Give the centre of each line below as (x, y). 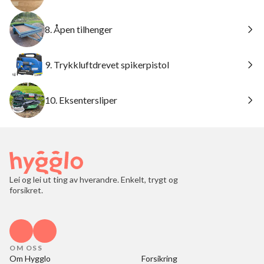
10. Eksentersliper (81, 100)
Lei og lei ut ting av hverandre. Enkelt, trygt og (94, 179)
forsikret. (26, 190)
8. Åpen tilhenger (79, 29)
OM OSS (26, 248)
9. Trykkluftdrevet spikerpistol (107, 65)
